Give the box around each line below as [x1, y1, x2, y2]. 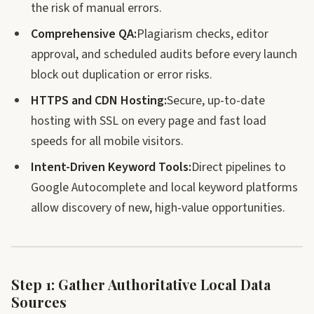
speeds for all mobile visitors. [31, 132, 184, 150]
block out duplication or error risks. [31, 66, 212, 83]
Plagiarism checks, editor [137, 25, 268, 43]
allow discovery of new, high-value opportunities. [31, 199, 285, 217]
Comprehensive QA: [31, 25, 137, 43]
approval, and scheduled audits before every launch [31, 46, 297, 63]
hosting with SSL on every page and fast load [31, 112, 266, 130]
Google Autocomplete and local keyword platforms [31, 179, 298, 196]
